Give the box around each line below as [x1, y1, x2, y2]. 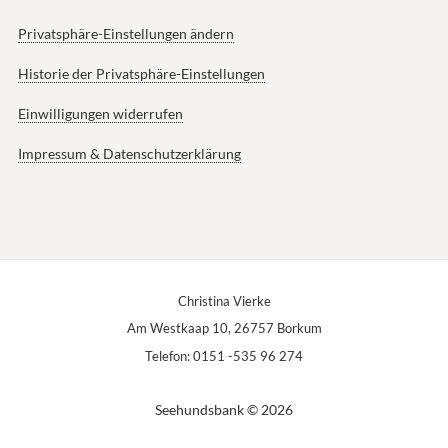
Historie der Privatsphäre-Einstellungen [17, 65, 265, 83]
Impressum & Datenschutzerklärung [17, 145, 241, 163]
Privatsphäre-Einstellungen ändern [17, 25, 234, 43]
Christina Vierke [177, 293, 271, 310]
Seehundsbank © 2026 [155, 401, 293, 418]
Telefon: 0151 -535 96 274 [145, 347, 303, 364]
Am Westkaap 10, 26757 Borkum [126, 320, 322, 337]
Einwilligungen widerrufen [17, 105, 183, 123]
